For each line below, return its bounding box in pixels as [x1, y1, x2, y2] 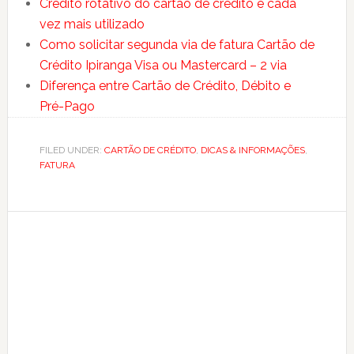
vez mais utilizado [39, 17, 145, 32]
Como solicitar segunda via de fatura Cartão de [39, 37, 314, 53]
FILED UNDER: [39, 145, 104, 156]
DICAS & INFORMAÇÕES [200, 145, 305, 156]
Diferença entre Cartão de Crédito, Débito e [39, 78, 291, 94]
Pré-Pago [39, 99, 95, 115]
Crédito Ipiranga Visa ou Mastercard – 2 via [39, 58, 287, 73]
